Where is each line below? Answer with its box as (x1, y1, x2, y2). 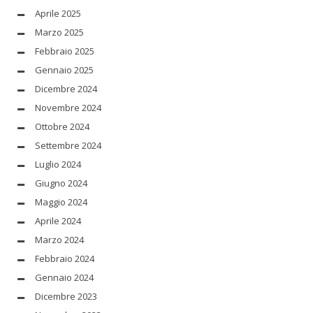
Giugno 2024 (35, 176, 87, 189)
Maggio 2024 (35, 195, 87, 208)
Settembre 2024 (35, 138, 101, 152)
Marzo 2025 (35, 25, 84, 38)
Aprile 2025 (35, 6, 81, 20)
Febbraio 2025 (35, 44, 94, 57)
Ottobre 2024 (35, 119, 89, 133)
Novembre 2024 (35, 101, 101, 114)
